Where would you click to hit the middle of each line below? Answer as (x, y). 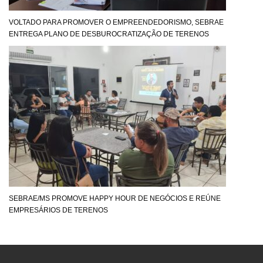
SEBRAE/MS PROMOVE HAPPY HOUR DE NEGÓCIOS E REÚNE (115, 198)
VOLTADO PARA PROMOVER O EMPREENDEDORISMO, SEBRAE (116, 22)
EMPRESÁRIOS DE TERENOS (58, 210)
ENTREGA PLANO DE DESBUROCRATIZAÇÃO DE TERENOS (109, 34)
